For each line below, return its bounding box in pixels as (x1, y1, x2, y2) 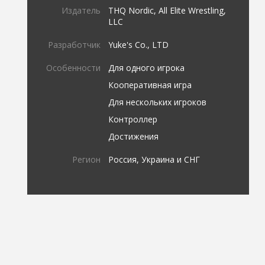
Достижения (108, 130, 159, 142)
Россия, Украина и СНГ (108, 153, 201, 165)
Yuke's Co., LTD (108, 38, 169, 50)
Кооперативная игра (108, 79, 192, 91)
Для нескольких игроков (108, 96, 207, 108)
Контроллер (108, 113, 158, 125)
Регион (72, 153, 101, 165)
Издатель (62, 4, 101, 16)
